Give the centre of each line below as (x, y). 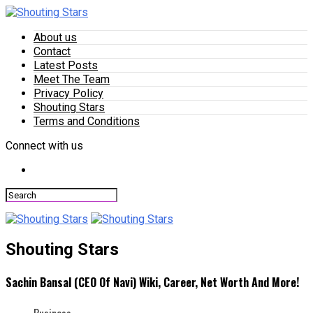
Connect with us (44, 146)
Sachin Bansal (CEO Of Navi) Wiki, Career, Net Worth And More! (152, 283)
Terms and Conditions (87, 121)
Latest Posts (66, 65)
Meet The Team (72, 79)
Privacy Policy (68, 93)
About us (55, 37)
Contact (52, 51)
